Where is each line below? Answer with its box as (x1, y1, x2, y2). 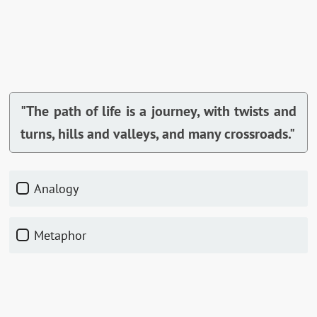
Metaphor (44, 227, 87, 243)
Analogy (42, 180, 79, 197)
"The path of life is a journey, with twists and (21, 102, 296, 120)
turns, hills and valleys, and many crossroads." (21, 125, 296, 143)
